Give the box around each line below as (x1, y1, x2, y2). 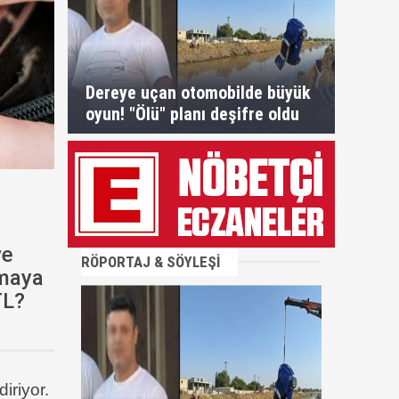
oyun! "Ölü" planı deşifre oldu (85, 103, 299, 125)
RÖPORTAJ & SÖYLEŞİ (81, 253, 220, 271)
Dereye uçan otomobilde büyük (85, 82, 311, 103)
